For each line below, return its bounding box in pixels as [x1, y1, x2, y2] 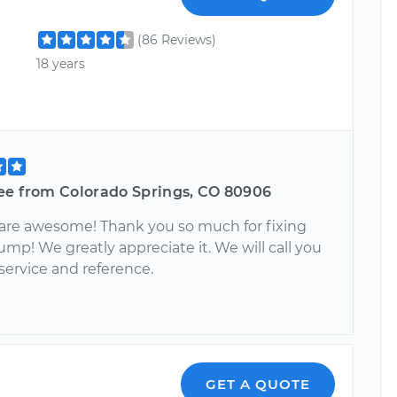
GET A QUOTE [206, 375, 311, 393]
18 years [36, 56, 86, 73]
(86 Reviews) [137, 32, 217, 48]
